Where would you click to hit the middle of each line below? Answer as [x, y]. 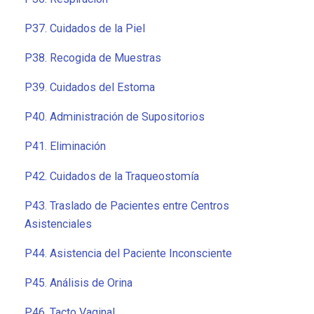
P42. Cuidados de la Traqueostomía [112, 176]
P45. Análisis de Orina [78, 283]
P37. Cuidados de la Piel [85, 28]
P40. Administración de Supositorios [115, 117]
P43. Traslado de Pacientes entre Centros [127, 205]
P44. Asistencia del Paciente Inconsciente [128, 253]
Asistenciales [58, 224]
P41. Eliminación [65, 146]
